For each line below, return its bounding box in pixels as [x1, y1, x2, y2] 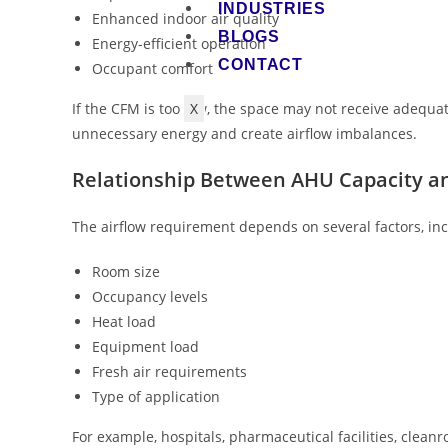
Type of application [92, 387, 220, 407]
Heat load [92, 312, 156, 332]
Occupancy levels [92, 287, 208, 307]
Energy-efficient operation [92, 34, 266, 54]
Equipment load [92, 337, 199, 357]
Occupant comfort [92, 59, 213, 79]
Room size [92, 262, 160, 282]
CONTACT [218, 55, 303, 73]
